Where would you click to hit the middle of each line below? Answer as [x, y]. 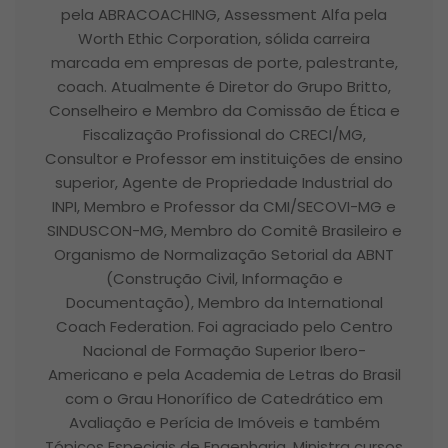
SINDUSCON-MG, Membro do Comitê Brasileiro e [224, 231]
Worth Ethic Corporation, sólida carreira [224, 39]
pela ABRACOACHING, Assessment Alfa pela [224, 15]
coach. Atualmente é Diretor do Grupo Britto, [224, 87]
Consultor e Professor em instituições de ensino [224, 159]
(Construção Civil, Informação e [224, 279]
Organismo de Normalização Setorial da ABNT [224, 255]
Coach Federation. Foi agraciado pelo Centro [224, 327]
